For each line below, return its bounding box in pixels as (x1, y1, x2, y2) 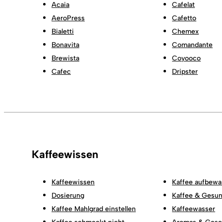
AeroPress (52, 13, 85, 22)
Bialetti (52, 27, 74, 36)
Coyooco (172, 54, 201, 62)
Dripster (172, 67, 198, 76)
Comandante (172, 40, 213, 49)
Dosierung (52, 191, 84, 200)
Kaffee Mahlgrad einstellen (52, 204, 136, 213)
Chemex (172, 27, 199, 36)
